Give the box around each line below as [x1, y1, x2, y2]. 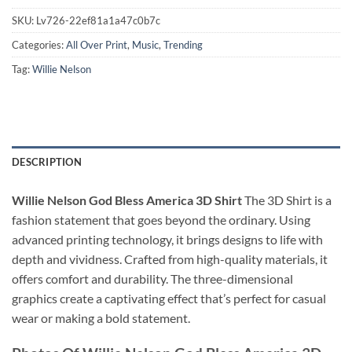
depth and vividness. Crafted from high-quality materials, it [12, 251, 328, 266]
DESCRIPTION [12, 155, 82, 168]
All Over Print [66, 38, 127, 52]
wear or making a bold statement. [12, 310, 192, 325]
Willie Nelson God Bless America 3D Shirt [12, 192, 242, 207]
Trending [163, 38, 203, 52]
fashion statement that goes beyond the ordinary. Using [12, 211, 310, 227]
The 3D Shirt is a [242, 192, 332, 207]
